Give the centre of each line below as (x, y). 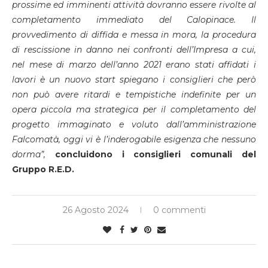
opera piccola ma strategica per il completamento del (134, 110)
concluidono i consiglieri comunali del (156, 155)
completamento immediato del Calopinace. (132, 20)
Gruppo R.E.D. (43, 170)
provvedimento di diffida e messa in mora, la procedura (134, 35)
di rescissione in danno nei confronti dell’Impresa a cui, (134, 50)
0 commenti (179, 210)
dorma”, (33, 155)
